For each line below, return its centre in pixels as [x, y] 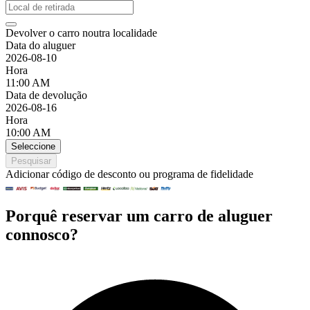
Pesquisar [31, 161]
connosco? [42, 234]
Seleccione [33, 146]
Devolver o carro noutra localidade [81, 33]
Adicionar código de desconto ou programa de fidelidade [129, 174]
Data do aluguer [40, 45]
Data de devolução [46, 95]
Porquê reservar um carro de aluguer [139, 216]
